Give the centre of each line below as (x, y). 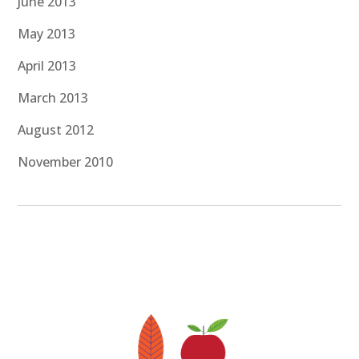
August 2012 (56, 130)
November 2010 (66, 162)
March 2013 (53, 98)
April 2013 (47, 66)
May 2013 (47, 34)
